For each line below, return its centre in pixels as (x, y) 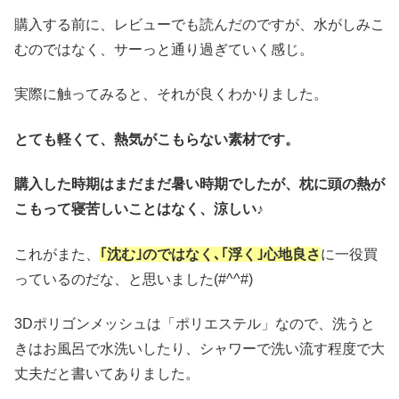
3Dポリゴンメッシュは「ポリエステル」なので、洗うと (195, 323)
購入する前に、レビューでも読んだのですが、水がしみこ (199, 24)
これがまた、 (57, 254)
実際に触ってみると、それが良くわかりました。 (171, 94)
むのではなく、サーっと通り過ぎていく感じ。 (164, 49)
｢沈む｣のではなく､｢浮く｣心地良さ (210, 254)
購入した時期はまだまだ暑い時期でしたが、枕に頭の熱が (199, 184)
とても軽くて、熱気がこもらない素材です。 (157, 139)
